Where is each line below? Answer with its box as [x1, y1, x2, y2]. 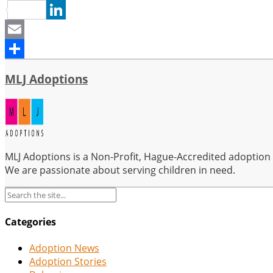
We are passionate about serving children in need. [5, 163, 235, 177]
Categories [5, 215, 56, 229]
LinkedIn [5, 23, 43, 37]
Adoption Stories [29, 255, 107, 269]
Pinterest [46, 3, 88, 17]
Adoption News [29, 241, 99, 255]
